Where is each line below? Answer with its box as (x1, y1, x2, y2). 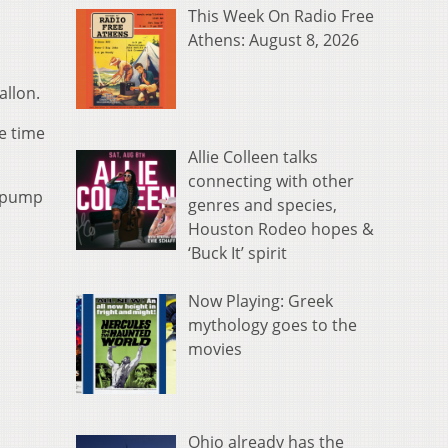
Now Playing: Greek (188, 290, 333, 313)
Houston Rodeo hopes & (188, 218, 374, 241)
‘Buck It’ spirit (188, 242, 287, 265)
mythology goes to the (188, 314, 357, 337)
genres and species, (188, 194, 337, 217)
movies (188, 338, 242, 361)
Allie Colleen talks (188, 146, 318, 169)
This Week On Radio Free (188, 5, 374, 28)
